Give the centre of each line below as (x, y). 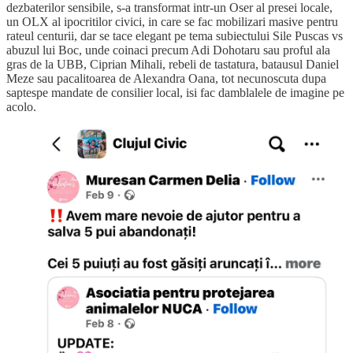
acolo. (21, 107)
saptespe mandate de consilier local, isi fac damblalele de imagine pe (175, 93)
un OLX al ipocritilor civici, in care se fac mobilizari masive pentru (172, 22)
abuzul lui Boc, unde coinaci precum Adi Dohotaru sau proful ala (168, 50)
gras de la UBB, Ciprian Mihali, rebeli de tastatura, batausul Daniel (173, 65)
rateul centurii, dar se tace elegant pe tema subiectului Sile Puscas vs (175, 36)
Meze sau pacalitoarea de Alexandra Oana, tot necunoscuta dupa (166, 79)
